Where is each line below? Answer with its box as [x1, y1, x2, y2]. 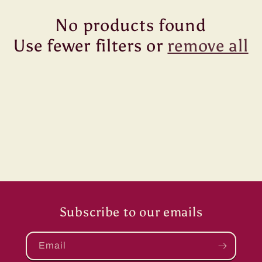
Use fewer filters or [13, 36, 168, 56]
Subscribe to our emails [59, 205, 203, 220]
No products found [56, 15, 206, 36]
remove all [167, 36, 249, 56]
